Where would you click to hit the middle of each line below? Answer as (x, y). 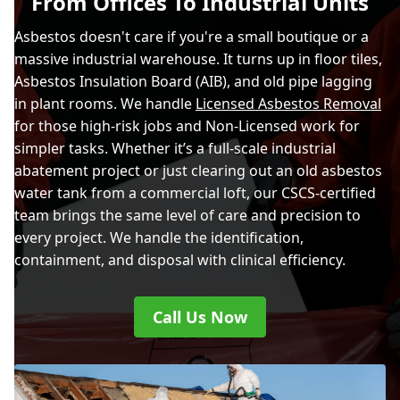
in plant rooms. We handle (105, 104)
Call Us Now (200, 317)
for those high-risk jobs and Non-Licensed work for (187, 126)
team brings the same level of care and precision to (187, 216)
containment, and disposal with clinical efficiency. (180, 260)
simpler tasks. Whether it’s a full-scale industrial (175, 149)
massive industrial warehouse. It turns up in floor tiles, (198, 59)
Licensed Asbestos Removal (288, 104)
